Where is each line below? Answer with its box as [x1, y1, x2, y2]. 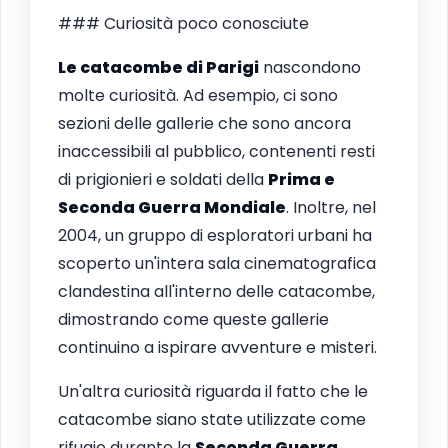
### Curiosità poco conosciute [58, 11, 309, 35]
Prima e [268, 167, 335, 191]
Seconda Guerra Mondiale [58, 195, 286, 219]
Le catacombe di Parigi [58, 55, 259, 79]
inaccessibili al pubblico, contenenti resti [58, 139, 375, 163]
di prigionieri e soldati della [58, 167, 268, 191]
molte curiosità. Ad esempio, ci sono [58, 83, 338, 107]
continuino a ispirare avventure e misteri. [58, 335, 377, 359]
